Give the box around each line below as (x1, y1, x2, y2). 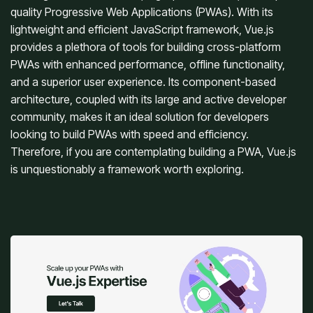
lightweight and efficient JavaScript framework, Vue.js (10, 22, 274, 36)
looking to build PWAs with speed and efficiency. (10, 126, 249, 141)
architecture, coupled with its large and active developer (10, 92, 286, 106)
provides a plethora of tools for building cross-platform (10, 39, 281, 54)
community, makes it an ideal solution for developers (10, 109, 269, 124)
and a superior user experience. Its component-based (10, 74, 276, 89)
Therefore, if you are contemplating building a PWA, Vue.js (10, 144, 296, 159)
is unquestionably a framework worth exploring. (10, 161, 244, 176)
